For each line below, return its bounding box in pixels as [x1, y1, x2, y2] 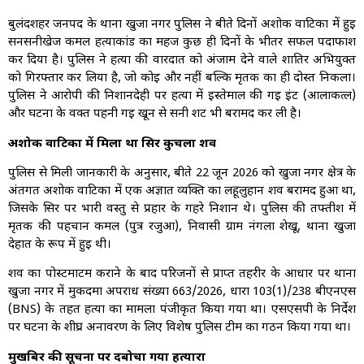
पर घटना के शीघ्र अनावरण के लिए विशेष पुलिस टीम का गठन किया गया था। [8, 320, 351, 336]
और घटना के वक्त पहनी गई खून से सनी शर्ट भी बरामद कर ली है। [8, 106, 301, 123]
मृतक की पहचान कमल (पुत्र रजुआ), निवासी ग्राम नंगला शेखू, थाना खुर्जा [8, 219, 356, 236]
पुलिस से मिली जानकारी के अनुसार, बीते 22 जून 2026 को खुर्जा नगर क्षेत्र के [8, 166, 356, 182]
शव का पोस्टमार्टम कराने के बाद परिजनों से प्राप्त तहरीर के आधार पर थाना [8, 266, 356, 283]
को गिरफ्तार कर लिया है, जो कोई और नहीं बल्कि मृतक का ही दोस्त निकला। [8, 71, 356, 87]
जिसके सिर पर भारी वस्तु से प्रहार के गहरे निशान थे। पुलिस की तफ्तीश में [8, 201, 356, 218]
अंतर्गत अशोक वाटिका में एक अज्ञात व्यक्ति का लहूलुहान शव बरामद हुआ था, [8, 184, 356, 200]
